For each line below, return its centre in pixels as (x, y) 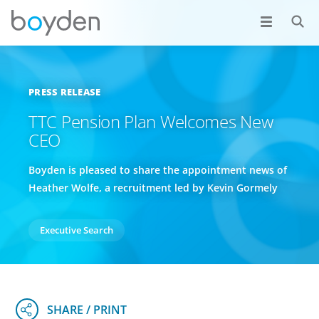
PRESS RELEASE (65, 92)
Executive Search (77, 230)
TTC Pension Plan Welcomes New (151, 121)
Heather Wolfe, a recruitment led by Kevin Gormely (155, 188)
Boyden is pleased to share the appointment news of (158, 170)
